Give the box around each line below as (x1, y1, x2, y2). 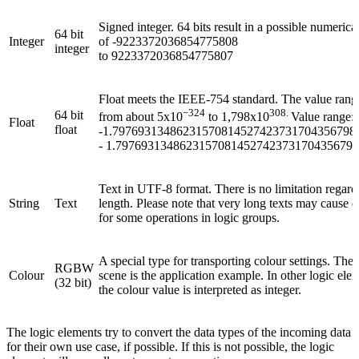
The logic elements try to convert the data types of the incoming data (6, 325, 351, 339)
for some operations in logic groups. (99, 210, 280, 224)
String (9, 196, 39, 210)
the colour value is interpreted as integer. (99, 282, 301, 296)
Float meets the (99, 91, 178, 106)
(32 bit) (54, 275, 91, 289)
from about (99, 109, 154, 123)
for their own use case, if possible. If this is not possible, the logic (6, 339, 334, 353)
